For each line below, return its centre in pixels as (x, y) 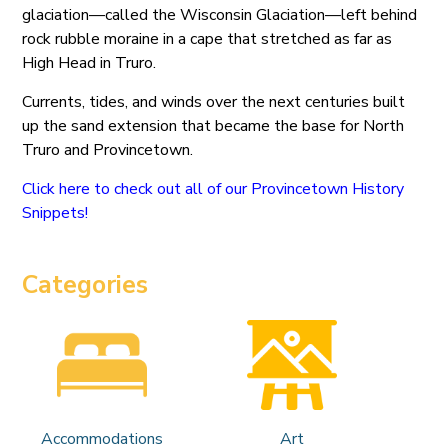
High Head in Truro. (89, 63)
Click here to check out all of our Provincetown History (213, 189)
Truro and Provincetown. (108, 150)
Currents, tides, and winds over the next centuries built (214, 102)
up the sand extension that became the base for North (213, 126)
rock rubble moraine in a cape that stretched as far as (207, 39)
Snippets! (55, 213)
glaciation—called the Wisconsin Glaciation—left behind (220, 15)
